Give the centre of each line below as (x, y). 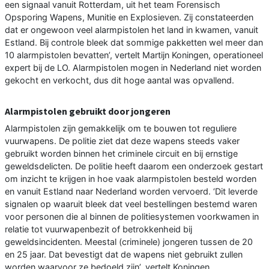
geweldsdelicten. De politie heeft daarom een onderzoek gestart (134, 166)
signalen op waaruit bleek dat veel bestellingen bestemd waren (131, 204)
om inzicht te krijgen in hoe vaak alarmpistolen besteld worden (131, 179)
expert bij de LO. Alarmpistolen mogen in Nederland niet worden (133, 68)
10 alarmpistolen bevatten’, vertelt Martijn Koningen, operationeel (134, 55)
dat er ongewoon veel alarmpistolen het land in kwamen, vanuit (131, 30)
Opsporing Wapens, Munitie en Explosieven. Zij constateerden (129, 17)
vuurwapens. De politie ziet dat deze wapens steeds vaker (122, 141)
